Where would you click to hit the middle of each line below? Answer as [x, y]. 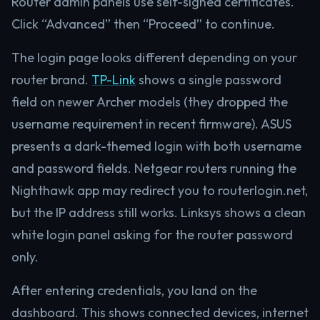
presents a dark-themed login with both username [156, 146]
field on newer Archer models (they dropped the [150, 102]
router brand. [51, 80]
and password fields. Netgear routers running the [154, 168]
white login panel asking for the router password [152, 235]
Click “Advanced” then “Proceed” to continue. [143, 24]
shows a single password [209, 80]
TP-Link [114, 80]
